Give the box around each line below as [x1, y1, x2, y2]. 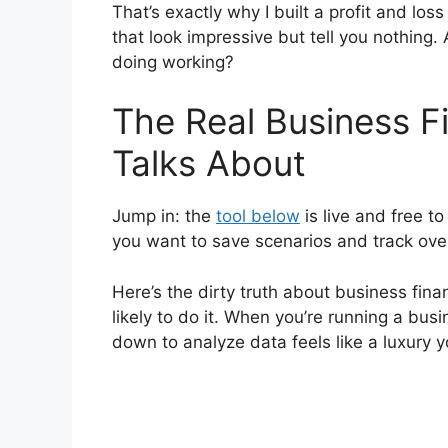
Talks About [112, 142, 306, 185]
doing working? [112, 51, 234, 72]
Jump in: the [112, 206, 216, 227]
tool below [216, 206, 300, 227]
